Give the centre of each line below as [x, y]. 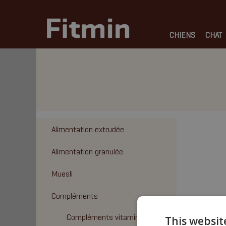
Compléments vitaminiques [112, 217]
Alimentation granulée [87, 152]
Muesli [62, 174]
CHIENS [182, 35]
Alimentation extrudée [88, 129]
